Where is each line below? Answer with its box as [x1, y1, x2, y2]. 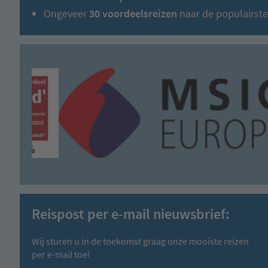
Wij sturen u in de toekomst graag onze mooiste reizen [32, 234, 249, 247]
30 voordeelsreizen [87, 6, 177, 20]
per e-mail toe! [32, 248, 90, 260]
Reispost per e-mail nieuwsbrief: [32, 204, 230, 223]
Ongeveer [44, 6, 87, 20]
